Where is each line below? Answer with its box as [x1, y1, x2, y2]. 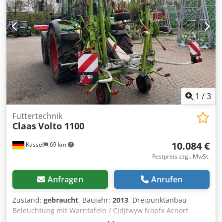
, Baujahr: [78, 195, 112, 205]
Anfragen [47, 174, 83, 185]
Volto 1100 [38, 120, 84, 132]
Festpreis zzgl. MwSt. [152, 152, 210, 161]
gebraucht [44, 195, 78, 205]
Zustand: [12, 195, 44, 205]
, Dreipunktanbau [128, 195, 187, 205]
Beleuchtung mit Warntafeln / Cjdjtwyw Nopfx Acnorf [12, 206, 188, 216]
